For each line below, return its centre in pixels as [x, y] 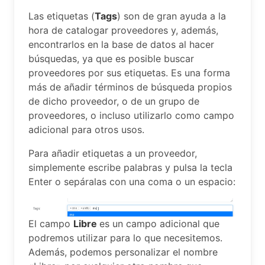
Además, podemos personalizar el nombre [123, 252]
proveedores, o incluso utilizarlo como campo [131, 115]
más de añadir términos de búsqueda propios [130, 87]
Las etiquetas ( [62, 16]
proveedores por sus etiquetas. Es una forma [129, 73]
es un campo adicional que [159, 224]
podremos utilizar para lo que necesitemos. [125, 238]
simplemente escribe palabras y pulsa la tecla [130, 167]
